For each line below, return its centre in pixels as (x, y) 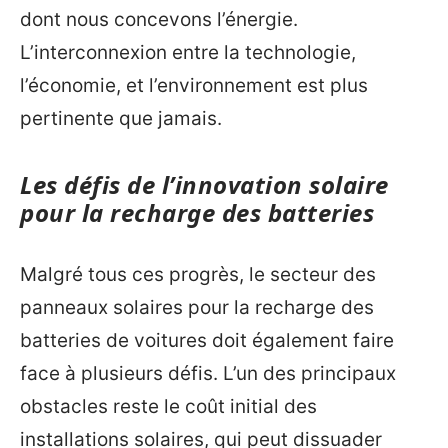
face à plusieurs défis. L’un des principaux (208, 373)
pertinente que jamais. (121, 119)
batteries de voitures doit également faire (207, 340)
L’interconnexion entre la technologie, (188, 53)
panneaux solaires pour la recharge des (197, 307)
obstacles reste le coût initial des (168, 406)
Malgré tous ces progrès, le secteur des (198, 274)
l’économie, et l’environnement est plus (194, 86)
